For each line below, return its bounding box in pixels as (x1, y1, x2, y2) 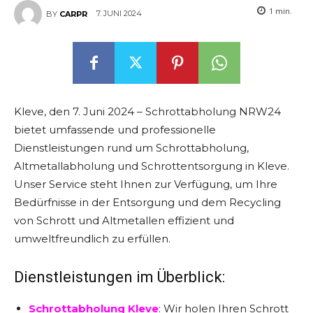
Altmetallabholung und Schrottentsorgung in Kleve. (14, 159, 289, 173)
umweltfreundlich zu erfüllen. (14, 232, 170, 245)
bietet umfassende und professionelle (14, 123, 216, 136)
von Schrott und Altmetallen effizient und (14, 214, 234, 227)
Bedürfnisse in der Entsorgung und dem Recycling (14, 196, 281, 209)
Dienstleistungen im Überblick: (14, 268, 225, 286)
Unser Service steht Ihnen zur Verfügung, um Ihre (14, 177, 277, 191)
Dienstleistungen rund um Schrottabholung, (14, 141, 249, 154)
